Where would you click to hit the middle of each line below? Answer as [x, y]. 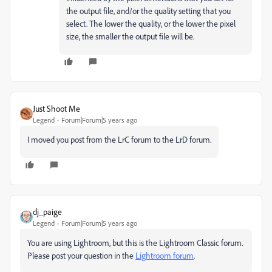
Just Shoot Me [56, 109]
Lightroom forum [165, 256]
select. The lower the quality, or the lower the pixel [151, 24]
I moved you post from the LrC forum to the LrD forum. [119, 140]
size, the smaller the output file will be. [130, 36]
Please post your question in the [81, 256]
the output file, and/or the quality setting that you [148, 11]
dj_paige [47, 212]
